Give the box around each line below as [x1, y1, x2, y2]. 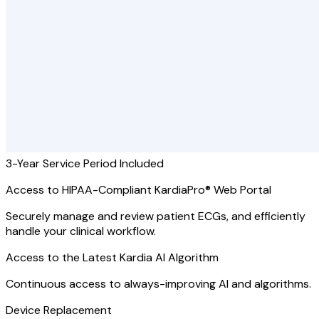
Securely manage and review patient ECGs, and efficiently [6, 209, 305, 224]
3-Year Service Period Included [6, 156, 164, 171]
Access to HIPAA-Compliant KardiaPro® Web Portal [6, 182, 271, 197]
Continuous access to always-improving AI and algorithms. [6, 276, 311, 291]
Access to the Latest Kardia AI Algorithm [6, 250, 219, 265]
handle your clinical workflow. [6, 224, 156, 239]
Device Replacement [6, 303, 112, 318]
